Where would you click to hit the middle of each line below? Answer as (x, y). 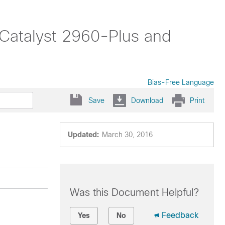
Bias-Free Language (181, 82)
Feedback (180, 215)
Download (147, 100)
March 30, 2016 (127, 135)
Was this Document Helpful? (134, 192)
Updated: (83, 135)
